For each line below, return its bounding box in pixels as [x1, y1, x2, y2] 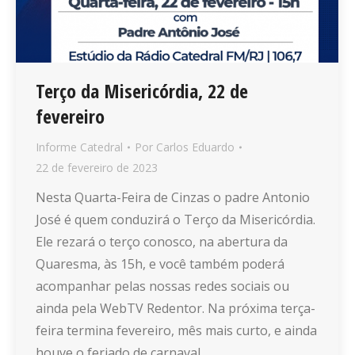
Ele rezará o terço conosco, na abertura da [36, 233, 288, 251]
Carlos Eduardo [156, 139, 235, 155]
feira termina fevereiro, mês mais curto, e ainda [36, 322, 317, 340]
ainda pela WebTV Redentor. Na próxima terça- [36, 300, 315, 318]
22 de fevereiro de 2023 [36, 160, 158, 176]
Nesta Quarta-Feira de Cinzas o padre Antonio [36, 189, 310, 207]
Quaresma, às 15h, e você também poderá [36, 255, 284, 273]
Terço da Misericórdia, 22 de [36, 78, 248, 105]
